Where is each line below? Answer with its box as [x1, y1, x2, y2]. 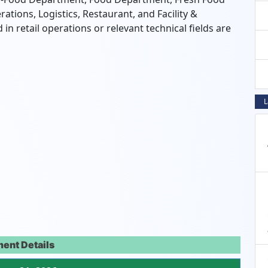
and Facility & [135, 7, 197, 20]
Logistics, [36, 7, 80, 20]
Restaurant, [80, 7, 135, 20]
